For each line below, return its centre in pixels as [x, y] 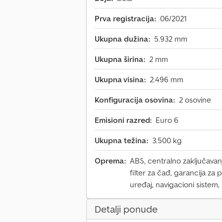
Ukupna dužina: [122, 39]
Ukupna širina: [120, 59]
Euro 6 [167, 120]
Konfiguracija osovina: [135, 100]
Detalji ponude [126, 209]
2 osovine [195, 100]
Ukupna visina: [120, 80]
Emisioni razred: [123, 120]
